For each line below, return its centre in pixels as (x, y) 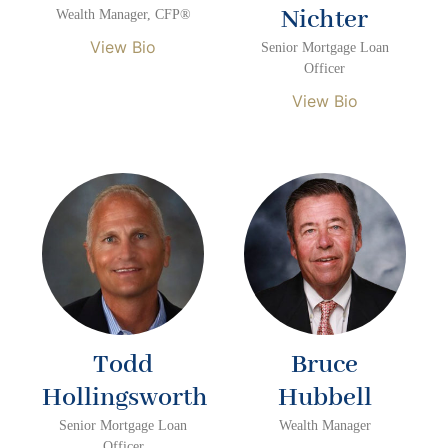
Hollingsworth (125, 397)
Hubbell (324, 397)
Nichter (325, 20)
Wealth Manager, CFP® (123, 15)
